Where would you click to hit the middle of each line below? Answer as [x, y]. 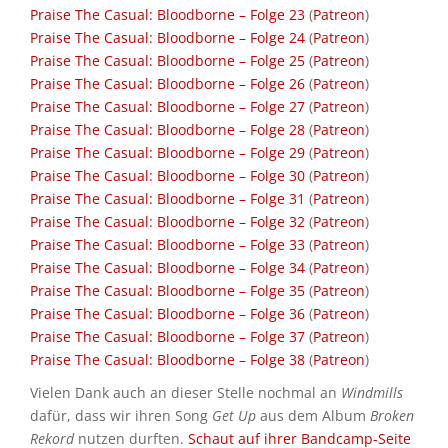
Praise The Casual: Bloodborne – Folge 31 [167, 198]
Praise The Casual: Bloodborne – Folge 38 [167, 359]
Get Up [234, 415]
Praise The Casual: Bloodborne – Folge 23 [167, 14]
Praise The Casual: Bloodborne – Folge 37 [167, 336]
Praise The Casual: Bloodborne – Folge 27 [167, 106]
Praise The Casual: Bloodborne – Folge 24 [167, 37]
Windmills [372, 392]
